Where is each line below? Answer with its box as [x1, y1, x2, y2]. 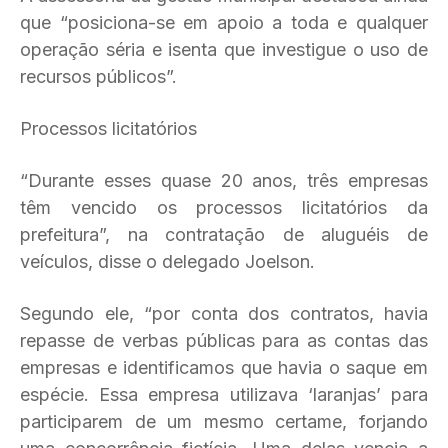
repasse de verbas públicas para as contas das [20, 330, 428, 351]
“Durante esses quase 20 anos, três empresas [20, 170, 428, 191]
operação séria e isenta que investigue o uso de [20, 39, 428, 60]
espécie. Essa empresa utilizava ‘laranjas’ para [20, 384, 428, 405]
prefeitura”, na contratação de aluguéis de [20, 224, 428, 245]
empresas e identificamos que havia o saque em [20, 357, 428, 378]
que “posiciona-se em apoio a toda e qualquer [20, 12, 428, 33]
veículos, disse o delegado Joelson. [20, 251, 315, 272]
